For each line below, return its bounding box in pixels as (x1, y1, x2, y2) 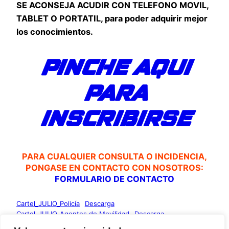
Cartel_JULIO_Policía (16, 199, 80, 208)
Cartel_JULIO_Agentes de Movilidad (16, 209, 129, 218)
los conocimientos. (16, 27, 93, 37)
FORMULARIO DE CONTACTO (55, 173, 174, 184)
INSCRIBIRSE (39, 109, 190, 130)
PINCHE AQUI (40, 58, 189, 79)
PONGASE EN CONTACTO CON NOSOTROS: (26, 162, 203, 173)
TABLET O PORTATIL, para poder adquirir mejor (16, 13, 208, 24)
